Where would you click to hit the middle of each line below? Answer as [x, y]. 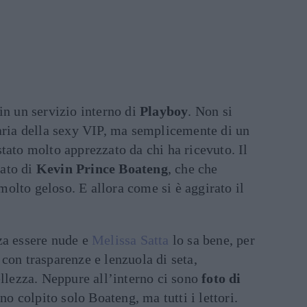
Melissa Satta [131, 240]
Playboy [164, 111]
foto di [221, 279]
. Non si [210, 111]
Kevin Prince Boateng [102, 169]
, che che [193, 169]
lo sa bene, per [212, 240]
